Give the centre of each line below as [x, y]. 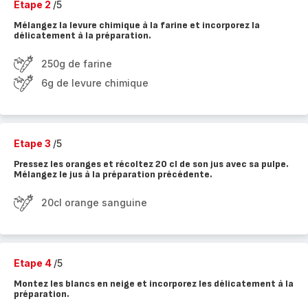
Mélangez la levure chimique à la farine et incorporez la [137, 25]
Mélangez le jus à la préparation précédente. [113, 174]
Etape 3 [33, 143]
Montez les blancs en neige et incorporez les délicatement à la [154, 284]
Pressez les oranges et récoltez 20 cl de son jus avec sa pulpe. [151, 164]
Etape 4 [34, 263]
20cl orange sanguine [94, 202]
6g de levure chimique [95, 83]
